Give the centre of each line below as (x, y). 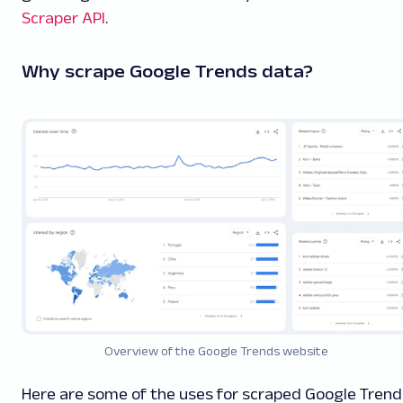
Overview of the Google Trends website (216, 351)
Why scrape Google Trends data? (167, 71)
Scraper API (63, 18)
